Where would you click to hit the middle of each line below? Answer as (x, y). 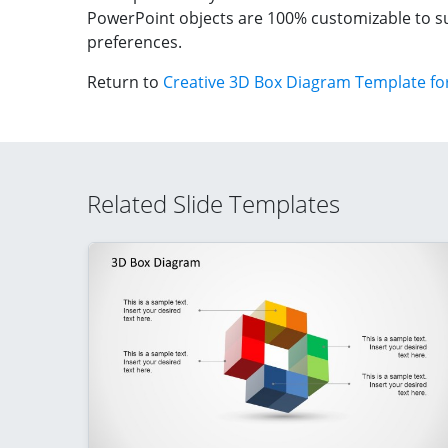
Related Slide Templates (213, 203)
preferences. (134, 42)
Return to (125, 82)
